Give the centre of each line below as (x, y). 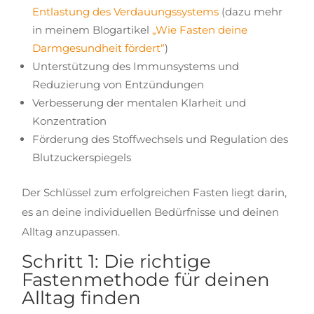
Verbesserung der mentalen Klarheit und (139, 103)
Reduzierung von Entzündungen (118, 84)
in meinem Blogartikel (93, 30)
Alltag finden (82, 298)
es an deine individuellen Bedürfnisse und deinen (151, 212)
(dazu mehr (251, 12)
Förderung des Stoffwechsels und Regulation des (161, 139)
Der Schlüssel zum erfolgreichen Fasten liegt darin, (155, 192)
